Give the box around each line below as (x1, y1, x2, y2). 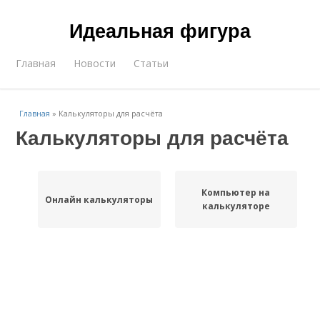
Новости (74, 56, 116, 70)
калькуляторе (201, 200, 270, 212)
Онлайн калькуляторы (45, 193, 154, 206)
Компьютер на (201, 186, 271, 199)
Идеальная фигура (69, 16, 251, 44)
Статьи (134, 56, 169, 70)
